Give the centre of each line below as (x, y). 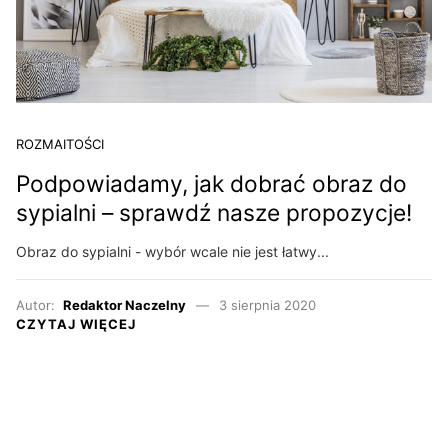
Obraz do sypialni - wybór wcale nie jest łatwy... (172, 251)
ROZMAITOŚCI (60, 144)
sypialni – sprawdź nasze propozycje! (214, 213)
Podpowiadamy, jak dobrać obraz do (211, 184)
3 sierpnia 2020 (267, 304)
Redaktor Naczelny (124, 304)
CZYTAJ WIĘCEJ (76, 323)
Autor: (39, 304)
